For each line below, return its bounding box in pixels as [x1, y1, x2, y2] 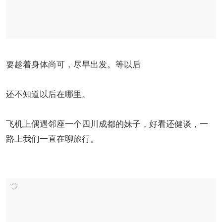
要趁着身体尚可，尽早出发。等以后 [6, 57, 141, 70]
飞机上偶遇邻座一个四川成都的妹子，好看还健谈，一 [6, 116, 208, 129]
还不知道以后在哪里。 [6, 87, 90, 100]
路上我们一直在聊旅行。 [6, 131, 99, 144]
